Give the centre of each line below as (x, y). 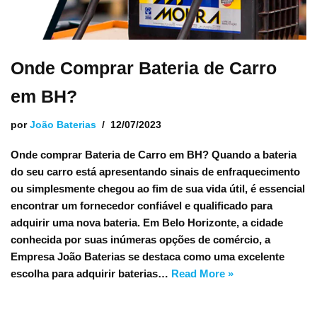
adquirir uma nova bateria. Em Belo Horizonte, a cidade (147, 223)
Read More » (202, 273)
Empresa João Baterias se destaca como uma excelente (148, 257)
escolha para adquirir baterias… (91, 273)
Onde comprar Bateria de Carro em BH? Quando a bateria (154, 155)
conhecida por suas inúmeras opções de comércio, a (140, 240)
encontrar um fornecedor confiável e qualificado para (142, 206)
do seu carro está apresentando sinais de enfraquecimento (155, 172)
